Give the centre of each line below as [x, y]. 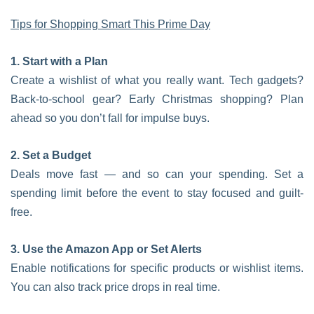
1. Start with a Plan [59, 61]
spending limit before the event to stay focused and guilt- [157, 193]
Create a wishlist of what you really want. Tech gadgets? [157, 80]
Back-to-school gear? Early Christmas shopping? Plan [157, 99]
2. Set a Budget [51, 155]
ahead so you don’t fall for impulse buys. [110, 118]
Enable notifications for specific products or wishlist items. [157, 268]
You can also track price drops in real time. [115, 287]
